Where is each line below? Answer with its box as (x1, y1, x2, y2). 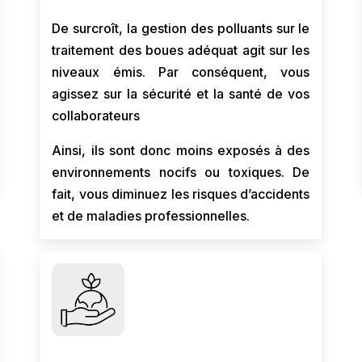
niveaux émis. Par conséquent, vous (52, 64, 310, 80)
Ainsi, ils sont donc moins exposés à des (52, 142, 310, 158)
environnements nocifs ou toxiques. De (52, 164, 310, 180)
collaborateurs (52, 107, 141, 124)
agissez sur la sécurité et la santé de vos (52, 86, 310, 102)
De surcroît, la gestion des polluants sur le (52, 20, 310, 36)
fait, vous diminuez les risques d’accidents (52, 186, 310, 202)
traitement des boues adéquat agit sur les (52, 42, 310, 58)
